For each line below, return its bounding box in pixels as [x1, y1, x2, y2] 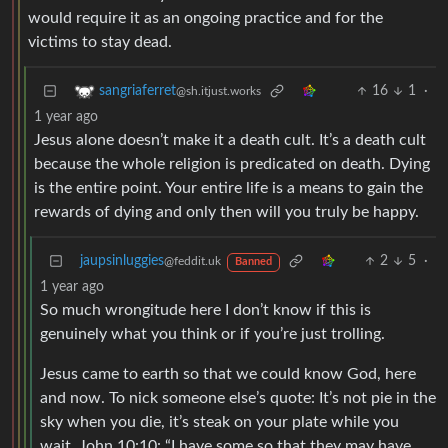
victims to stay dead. [28, 34, 172, 51]
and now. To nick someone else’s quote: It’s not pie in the [40, 390, 436, 407]
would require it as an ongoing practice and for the [28, 10, 383, 27]
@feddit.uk [164, 255, 221, 268]
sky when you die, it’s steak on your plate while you [40, 414, 399, 431]
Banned [234, 257, 272, 268]
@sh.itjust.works [176, 85, 261, 98]
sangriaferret [99, 84, 176, 99]
